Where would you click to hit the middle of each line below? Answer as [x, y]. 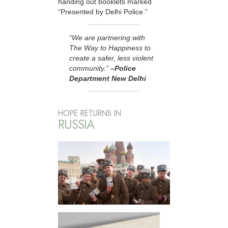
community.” [90, 68]
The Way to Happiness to [110, 48]
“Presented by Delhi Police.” [103, 12]
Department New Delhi [108, 79]
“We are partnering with [107, 38]
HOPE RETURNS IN [90, 113]
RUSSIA [76, 125]
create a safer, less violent [111, 58]
